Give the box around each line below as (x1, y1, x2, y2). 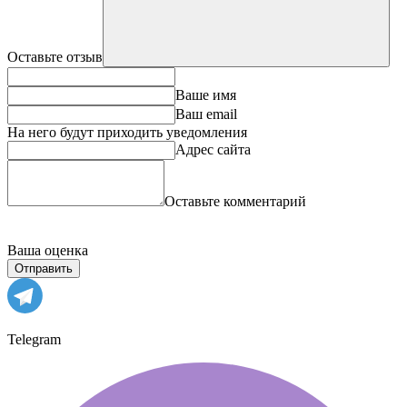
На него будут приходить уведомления (7, 124, 247, 140)
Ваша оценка (7, 242, 88, 258)
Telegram (7, 331, 61, 347)
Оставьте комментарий (164, 193, 306, 209)
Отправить (15, 261, 73, 275)
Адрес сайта (175, 141, 251, 157)
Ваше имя (175, 86, 236, 103)
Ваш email (175, 105, 237, 122)
